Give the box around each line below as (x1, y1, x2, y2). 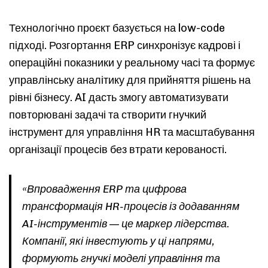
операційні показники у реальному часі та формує (9, 56, 255, 69)
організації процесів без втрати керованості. (9, 143, 227, 156)
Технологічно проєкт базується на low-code (9, 22, 225, 35)
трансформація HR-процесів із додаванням (22, 200, 239, 212)
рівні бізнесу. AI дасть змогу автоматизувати (9, 91, 229, 104)
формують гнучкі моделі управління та (22, 252, 220, 264)
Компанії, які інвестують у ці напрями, (22, 235, 214, 247)
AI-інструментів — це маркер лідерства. (22, 218, 229, 230)
